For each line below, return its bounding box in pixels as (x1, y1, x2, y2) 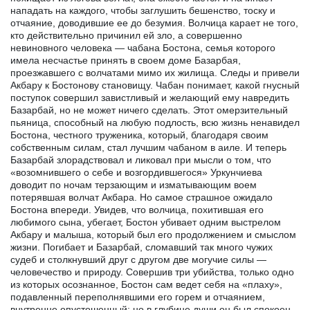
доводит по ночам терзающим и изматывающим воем (10, 179, 257, 190)
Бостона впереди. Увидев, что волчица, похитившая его (10, 203, 264, 215)
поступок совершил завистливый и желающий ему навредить (10, 91, 289, 103)
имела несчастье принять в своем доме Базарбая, (10, 54, 241, 66)
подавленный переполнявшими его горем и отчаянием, (10, 291, 265, 302)
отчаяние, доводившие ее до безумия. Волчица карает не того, (10, 17, 298, 28)
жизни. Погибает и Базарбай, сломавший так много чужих (10, 241, 273, 253)
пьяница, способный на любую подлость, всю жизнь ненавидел (10, 116, 300, 128)
